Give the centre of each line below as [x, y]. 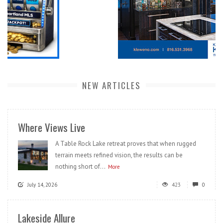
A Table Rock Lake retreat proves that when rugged [126, 144]
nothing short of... [80, 167]
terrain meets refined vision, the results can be [119, 155]
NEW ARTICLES [111, 86]
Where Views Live [52, 127]
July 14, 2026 [42, 185]
